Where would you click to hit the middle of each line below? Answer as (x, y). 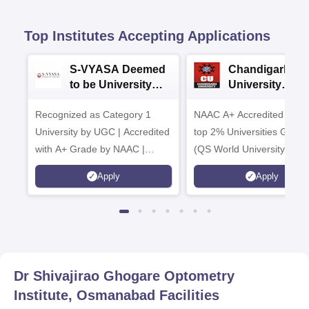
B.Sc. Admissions (116, 100)
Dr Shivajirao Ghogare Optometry (124, 276)
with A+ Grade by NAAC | (90, 149)
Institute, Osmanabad (84, 295)
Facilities (187, 295)
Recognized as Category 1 (93, 114)
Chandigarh (259, 69)
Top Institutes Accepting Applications (147, 36)
